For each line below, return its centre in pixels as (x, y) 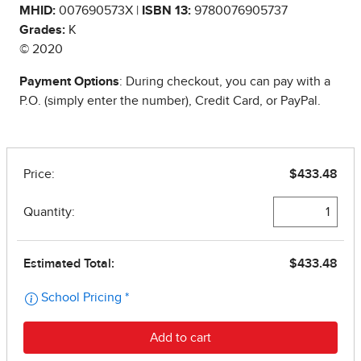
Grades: (42, 30)
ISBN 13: (166, 11)
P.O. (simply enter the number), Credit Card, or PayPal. (170, 101)
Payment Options (69, 82)
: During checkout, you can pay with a (225, 82)
